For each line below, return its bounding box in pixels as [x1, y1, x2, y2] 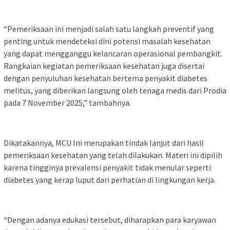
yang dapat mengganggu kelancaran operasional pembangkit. [4, 48, 222, 59]
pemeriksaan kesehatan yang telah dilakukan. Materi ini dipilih [4, 149, 222, 160]
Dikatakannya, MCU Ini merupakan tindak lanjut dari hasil [4, 137, 204, 148]
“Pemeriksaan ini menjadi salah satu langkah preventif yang [4, 23, 214, 34]
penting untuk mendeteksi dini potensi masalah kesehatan [4, 35, 210, 46]
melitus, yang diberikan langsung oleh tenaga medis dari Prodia [4, 85, 226, 95]
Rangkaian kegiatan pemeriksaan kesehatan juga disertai [4, 60, 204, 71]
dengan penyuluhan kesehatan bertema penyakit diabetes [4, 72, 207, 83]
